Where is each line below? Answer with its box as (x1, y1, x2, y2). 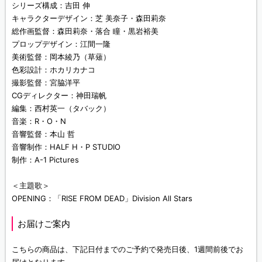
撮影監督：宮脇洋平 (12, 78, 80, 88)
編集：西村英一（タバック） (12, 104, 111, 113)
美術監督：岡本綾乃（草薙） (12, 52, 111, 62)
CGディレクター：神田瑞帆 (12, 91, 106, 101)
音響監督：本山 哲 (12, 129, 75, 139)
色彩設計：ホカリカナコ (12, 65, 95, 75)
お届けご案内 (18, 218, 70, 230)
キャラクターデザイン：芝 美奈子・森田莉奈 (12, 13, 166, 23)
